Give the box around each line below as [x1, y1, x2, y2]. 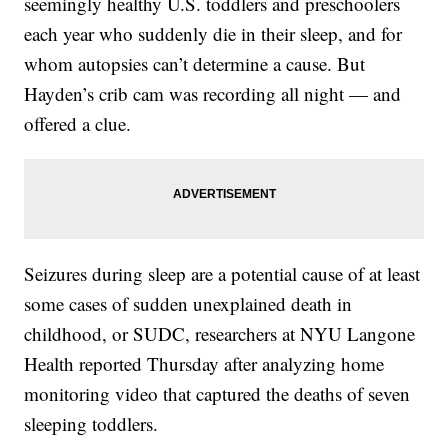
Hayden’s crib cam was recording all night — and [24, 81, 402, 107]
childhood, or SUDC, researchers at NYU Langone [24, 321, 416, 347]
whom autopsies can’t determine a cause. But [24, 51, 366, 77]
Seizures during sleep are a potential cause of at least [24, 261, 421, 287]
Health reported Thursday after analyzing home [24, 351, 385, 377]
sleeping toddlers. [24, 411, 159, 437]
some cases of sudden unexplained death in [24, 291, 353, 317]
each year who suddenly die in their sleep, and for [24, 21, 403, 47]
